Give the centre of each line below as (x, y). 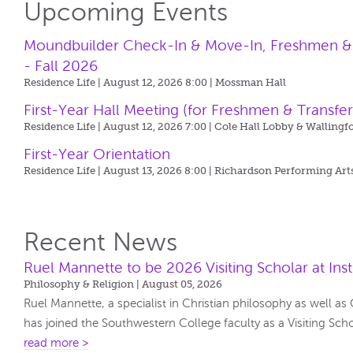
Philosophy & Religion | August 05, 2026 (123, 284)
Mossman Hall (251, 82)
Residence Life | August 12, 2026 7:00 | (119, 126)
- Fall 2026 (61, 66)
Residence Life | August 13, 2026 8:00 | (119, 171)
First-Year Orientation (97, 154)
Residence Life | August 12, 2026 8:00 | (120, 82)
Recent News (101, 242)
